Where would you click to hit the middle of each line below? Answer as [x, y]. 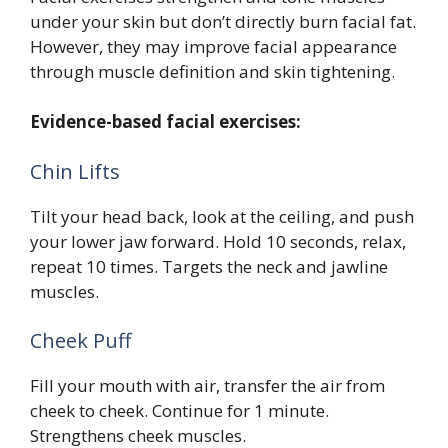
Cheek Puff [80, 341]
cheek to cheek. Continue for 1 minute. [179, 411]
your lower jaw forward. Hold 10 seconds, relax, [218, 241]
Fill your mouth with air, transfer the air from [207, 386]
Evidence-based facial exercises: [165, 122]
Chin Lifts [75, 171]
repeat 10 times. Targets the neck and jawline [209, 266]
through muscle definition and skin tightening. [212, 71]
